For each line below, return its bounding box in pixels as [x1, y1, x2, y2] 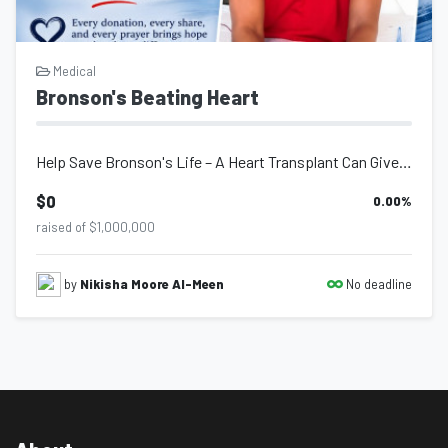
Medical [50, 62, 96, 79]
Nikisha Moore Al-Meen [80, 275, 224, 292]
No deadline [343, 275, 412, 292]
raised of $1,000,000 [36, 218, 155, 235]
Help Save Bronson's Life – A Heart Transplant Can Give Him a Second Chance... [399, 151, 412, 171]
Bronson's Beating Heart [36, 84, 259, 109]
